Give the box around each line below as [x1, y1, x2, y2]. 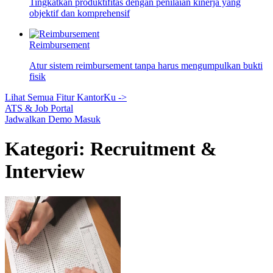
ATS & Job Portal [5, 103, 73, 113]
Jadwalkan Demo [5, 114, 74, 124]
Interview [5, 160, 85, 183]
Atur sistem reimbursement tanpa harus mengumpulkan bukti [29, 60, 263, 71]
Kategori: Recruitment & [5, 138, 217, 160]
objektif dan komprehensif [29, 8, 130, 18]
